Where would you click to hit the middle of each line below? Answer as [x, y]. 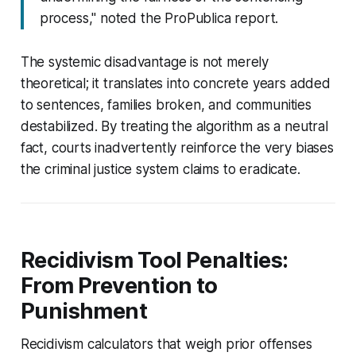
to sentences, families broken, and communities [166, 104]
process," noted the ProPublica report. [159, 18]
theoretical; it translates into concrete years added [175, 83]
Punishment [84, 311]
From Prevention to [119, 285]
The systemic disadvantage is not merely [145, 62]
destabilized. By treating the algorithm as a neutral [174, 126]
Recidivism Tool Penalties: [154, 260]
